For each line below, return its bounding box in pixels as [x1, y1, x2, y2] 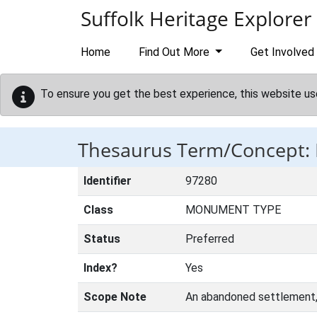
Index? [83, 261, 117, 275]
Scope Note [83, 290, 146, 304]
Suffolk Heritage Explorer [81, 5, 311, 32]
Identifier [83, 174, 132, 188]
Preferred [185, 232, 234, 246]
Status [83, 232, 120, 246]
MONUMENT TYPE [185, 203, 281, 217]
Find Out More [139, 45, 212, 59]
